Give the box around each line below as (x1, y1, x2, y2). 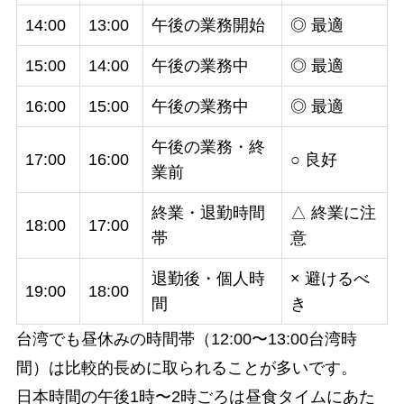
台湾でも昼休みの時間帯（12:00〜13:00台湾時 (15, 329, 357, 348)
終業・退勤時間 (151, 203, 265, 222)
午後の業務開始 (151, 15, 265, 34)
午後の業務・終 (151, 137, 265, 156)
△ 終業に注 (289, 203, 376, 222)
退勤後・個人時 (151, 269, 265, 288)
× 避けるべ (289, 269, 370, 288)
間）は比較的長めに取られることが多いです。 (15, 358, 357, 377)
